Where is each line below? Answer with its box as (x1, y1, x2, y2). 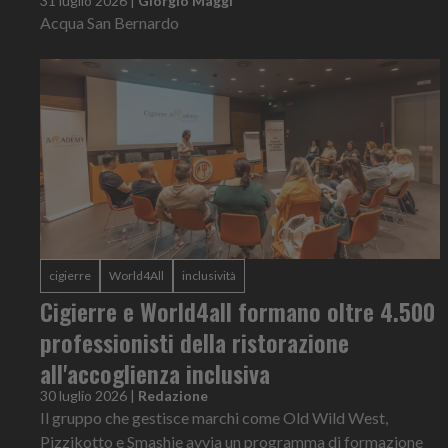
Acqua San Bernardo (40, 12, 179, 32)
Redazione (138, 386, 208, 404)
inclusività (182, 267, 236, 283)
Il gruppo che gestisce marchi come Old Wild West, (40, 407, 388, 427)
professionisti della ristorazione (40, 323, 349, 360)
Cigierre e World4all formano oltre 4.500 (40, 292, 435, 329)
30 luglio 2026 (40, 386, 127, 404)
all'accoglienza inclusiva (40, 354, 270, 391)
